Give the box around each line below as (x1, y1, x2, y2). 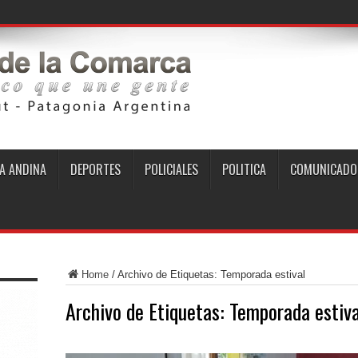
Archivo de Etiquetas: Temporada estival (117, 268, 305, 280)
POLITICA (221, 160, 266, 179)
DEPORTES (70, 160, 121, 179)
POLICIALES (144, 160, 198, 179)
